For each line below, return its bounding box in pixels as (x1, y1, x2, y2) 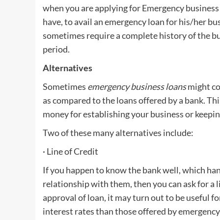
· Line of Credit (43, 146, 98, 157)
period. (43, 44, 70, 55)
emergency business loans (87, 81, 186, 92)
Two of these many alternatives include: (43, 127, 193, 138)
